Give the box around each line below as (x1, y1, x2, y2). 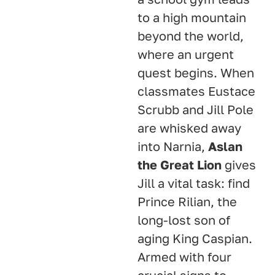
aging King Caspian (137, 231, 249, 246)
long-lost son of (137, 212, 230, 228)
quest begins (137, 65, 214, 80)
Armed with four (137, 249, 231, 265)
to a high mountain (137, 10, 246, 25)
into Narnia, (137, 139, 208, 154)
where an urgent (137, 47, 234, 62)
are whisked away (137, 120, 241, 136)
